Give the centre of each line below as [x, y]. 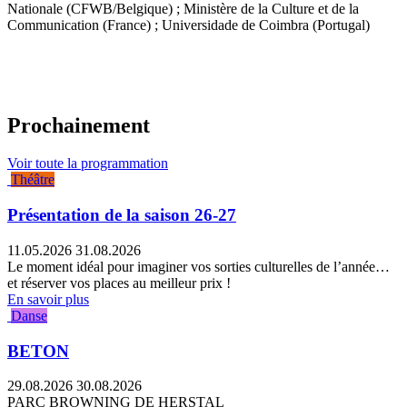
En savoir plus [48, 299]
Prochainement [79, 125]
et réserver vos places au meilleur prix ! [119, 283]
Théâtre [33, 180]
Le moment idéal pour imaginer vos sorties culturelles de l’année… [199, 266]
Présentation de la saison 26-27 [122, 215]
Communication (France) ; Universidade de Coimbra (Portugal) [189, 25]
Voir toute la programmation [88, 164]
